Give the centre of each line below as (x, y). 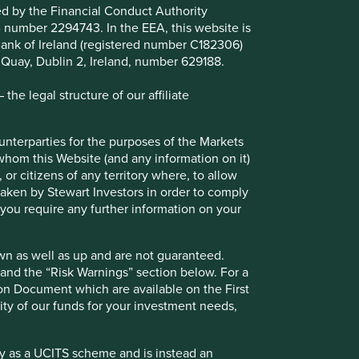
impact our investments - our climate (155, 236)
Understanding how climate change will (163, 220)
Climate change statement (153, 189)
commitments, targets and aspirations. (159, 252)
